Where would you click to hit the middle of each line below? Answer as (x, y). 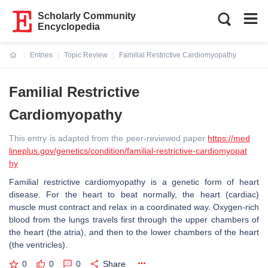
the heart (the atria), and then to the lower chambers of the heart (134, 232)
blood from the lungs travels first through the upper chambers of (134, 220)
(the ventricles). (38, 245)
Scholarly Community (87, 16)
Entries (41, 55)
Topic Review (86, 55)
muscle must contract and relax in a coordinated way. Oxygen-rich (134, 207)
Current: (24, 62)
